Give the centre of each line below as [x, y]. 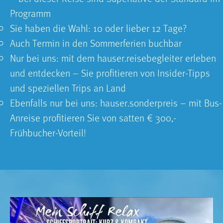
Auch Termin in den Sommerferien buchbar [96, 43]
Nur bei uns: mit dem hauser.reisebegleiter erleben [113, 58]
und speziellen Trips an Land [68, 88]
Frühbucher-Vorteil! [48, 132]
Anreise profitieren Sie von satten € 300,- [93, 117]
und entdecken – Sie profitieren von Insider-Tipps [110, 73]
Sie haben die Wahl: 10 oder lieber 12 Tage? [98, 28]
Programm [30, 13]
